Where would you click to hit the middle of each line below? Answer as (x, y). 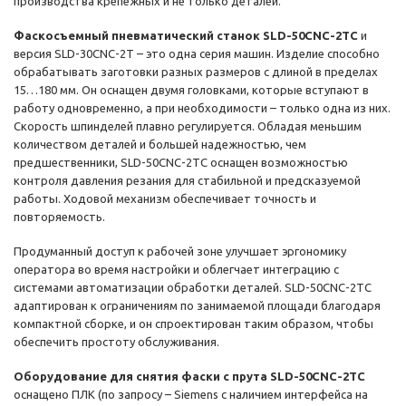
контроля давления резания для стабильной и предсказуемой (187, 181)
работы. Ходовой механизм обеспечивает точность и (165, 199)
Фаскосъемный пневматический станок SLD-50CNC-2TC (186, 36)
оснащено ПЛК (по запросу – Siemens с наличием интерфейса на (191, 395)
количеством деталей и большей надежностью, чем (160, 145)
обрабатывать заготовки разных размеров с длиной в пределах (196, 72)
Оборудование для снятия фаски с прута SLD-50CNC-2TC (189, 377)
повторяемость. (59, 217)
